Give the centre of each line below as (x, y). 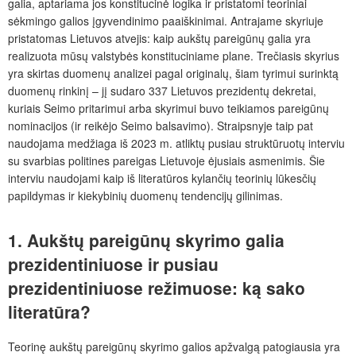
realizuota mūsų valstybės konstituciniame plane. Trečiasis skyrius (174, 56)
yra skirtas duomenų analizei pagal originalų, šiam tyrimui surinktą (173, 74)
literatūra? (49, 312)
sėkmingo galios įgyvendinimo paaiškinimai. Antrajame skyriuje (166, 21)
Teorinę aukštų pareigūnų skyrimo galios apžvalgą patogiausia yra (174, 346)
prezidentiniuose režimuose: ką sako (157, 288)
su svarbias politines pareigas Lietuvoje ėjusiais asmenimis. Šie (166, 161)
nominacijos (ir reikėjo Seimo (82, 126)
